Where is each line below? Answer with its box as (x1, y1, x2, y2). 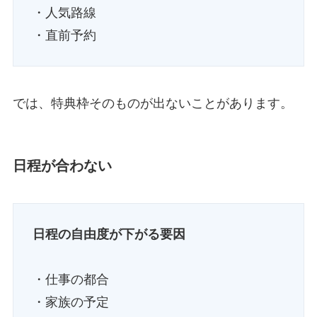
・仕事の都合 (32, 272, 109, 287)
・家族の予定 (32, 295, 109, 310)
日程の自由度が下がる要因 (32, 227, 185, 242)
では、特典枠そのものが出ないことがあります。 (12, 96, 293, 110)
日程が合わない (12, 158, 112, 174)
